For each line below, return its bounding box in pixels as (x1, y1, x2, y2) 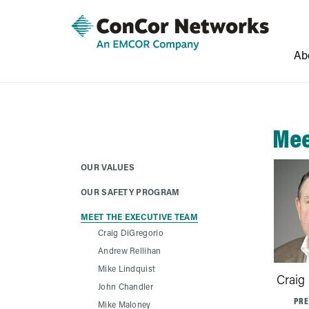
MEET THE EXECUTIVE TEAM (81, 211, 198, 222)
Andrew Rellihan (98, 245, 161, 256)
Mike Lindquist (98, 263, 156, 274)
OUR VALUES (81, 161, 134, 172)
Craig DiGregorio (98, 227, 163, 238)
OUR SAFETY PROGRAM (81, 186, 180, 197)
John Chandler (98, 281, 153, 292)
